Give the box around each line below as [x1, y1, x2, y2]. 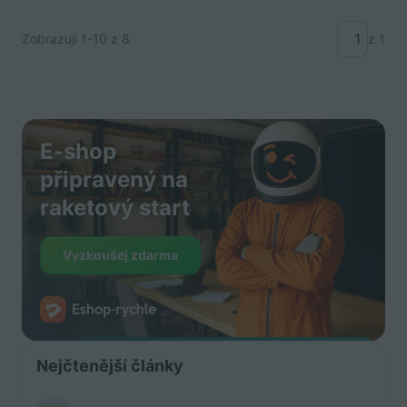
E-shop [40, 138, 116, 164]
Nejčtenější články [36, 355, 184, 375]
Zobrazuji [22, 31, 81, 46]
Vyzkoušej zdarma [63, 247, 178, 263]
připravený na [40, 166, 188, 193]
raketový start [40, 194, 190, 221]
